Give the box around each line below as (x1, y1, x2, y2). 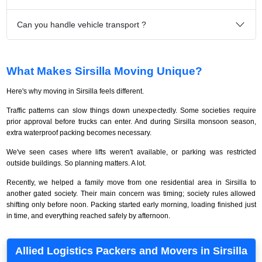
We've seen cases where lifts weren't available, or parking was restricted (6, 147, 256, 156)
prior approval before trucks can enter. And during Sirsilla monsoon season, (6, 117, 256, 126)
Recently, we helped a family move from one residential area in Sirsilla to (6, 178, 256, 187)
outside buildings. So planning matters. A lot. (6, 158, 146, 167)
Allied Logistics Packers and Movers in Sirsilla (15, 244, 247, 257)
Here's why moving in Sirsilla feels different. (6, 87, 144, 95)
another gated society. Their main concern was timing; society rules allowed (6, 189, 256, 198)
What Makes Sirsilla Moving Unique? (6, 64, 202, 77)
